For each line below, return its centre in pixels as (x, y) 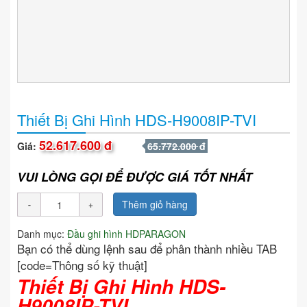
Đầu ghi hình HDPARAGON (126, 234)
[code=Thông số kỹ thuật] (84, 265)
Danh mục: (42, 234)
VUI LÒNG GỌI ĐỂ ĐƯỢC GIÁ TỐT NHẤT (135, 177)
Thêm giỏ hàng (155, 205)
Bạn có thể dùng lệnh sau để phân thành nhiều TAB (147, 249)
